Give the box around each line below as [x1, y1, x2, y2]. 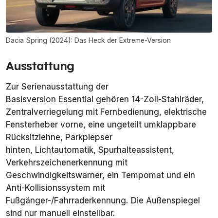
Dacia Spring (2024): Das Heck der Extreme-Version [6, 36, 171, 44]
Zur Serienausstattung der [6, 81, 109, 91]
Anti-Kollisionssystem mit [6, 182, 105, 193]
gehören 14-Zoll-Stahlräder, [93, 94, 204, 104]
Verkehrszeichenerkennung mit [6, 157, 127, 167]
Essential [58, 94, 93, 104]
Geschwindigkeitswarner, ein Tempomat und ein [6, 170, 195, 180]
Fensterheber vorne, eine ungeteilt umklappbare [6, 119, 196, 129]
